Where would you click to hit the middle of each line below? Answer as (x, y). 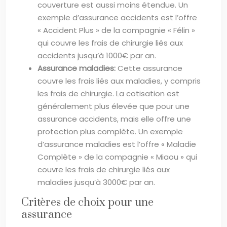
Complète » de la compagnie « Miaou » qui (117, 157)
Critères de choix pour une (87, 202)
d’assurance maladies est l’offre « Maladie (117, 144)
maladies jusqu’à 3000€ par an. (96, 182)
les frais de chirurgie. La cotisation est (108, 93)
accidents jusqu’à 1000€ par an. (97, 55)
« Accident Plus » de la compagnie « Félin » (116, 30)
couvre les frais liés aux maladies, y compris (119, 81)
